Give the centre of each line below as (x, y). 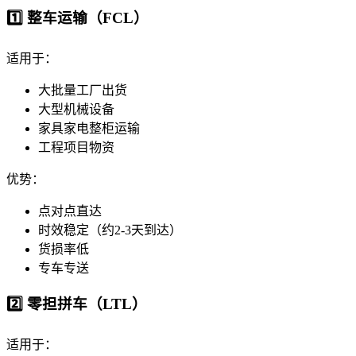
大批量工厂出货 (83, 91)
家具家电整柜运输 (89, 129)
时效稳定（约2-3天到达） (110, 230)
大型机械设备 (76, 110)
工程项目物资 (76, 148)
